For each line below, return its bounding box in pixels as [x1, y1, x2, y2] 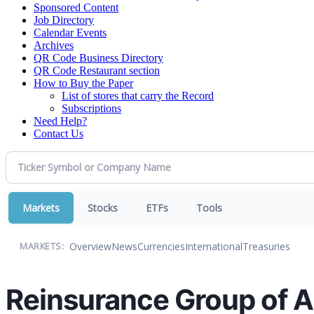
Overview [69, 240, 111, 254]
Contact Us [34, 127, 83, 139]
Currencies [137, 240, 185, 254]
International [185, 240, 243, 254]
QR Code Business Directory [34, 51, 163, 64]
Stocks [88, 200, 118, 214]
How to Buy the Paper [34, 76, 133, 89]
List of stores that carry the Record [62, 89, 214, 102]
